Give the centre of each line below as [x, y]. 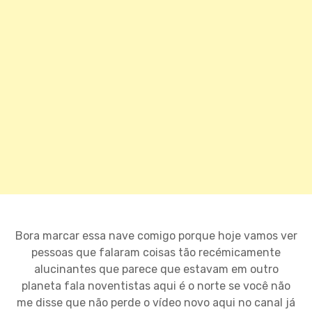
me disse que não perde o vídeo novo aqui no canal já [156, 303]
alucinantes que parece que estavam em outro [156, 270]
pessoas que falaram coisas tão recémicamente [156, 253]
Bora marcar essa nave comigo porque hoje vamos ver [156, 236]
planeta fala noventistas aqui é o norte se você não [156, 286]
